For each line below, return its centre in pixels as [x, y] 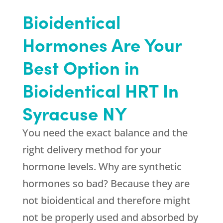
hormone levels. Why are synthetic [102, 167]
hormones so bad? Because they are [106, 184]
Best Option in [81, 67]
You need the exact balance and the [105, 133]
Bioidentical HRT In [100, 90]
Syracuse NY [74, 113]
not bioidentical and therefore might [106, 201]
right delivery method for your [92, 150]
